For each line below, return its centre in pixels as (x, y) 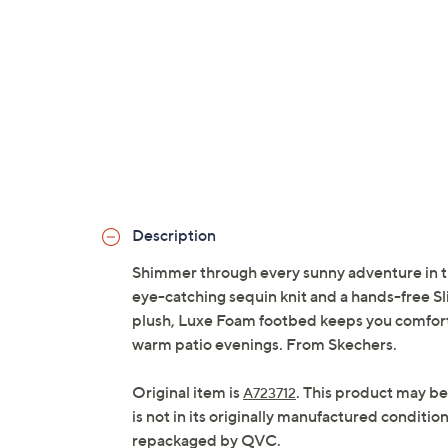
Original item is (187, 392)
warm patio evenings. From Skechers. (264, 344)
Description (174, 235)
